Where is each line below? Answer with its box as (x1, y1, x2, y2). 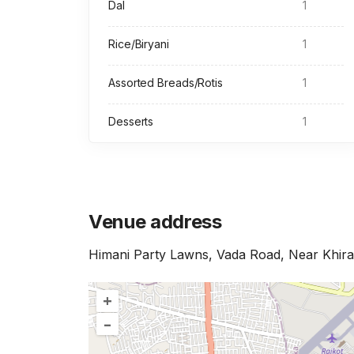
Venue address (88, 210, 222, 233)
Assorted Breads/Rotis (108, 76, 223, 89)
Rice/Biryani (108, 37, 169, 51)
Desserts (108, 115, 154, 128)
